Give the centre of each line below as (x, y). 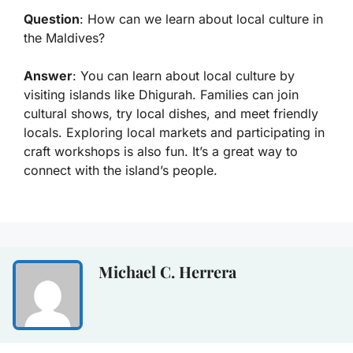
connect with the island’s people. (121, 171)
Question (52, 19)
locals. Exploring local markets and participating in (174, 133)
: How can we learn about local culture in (201, 19)
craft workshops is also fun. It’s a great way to (161, 152)
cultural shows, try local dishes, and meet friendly (171, 114)
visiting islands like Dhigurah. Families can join (161, 95)
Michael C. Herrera (167, 272)
